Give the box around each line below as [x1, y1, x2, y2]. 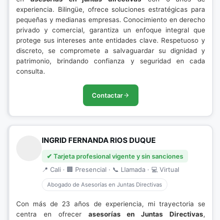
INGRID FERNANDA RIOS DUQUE [42, 136, 156, 145]
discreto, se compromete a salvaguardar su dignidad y [16, 47, 205, 55]
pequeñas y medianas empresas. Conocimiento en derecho [16, 16, 205, 24]
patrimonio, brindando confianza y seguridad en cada [16, 57, 205, 65]
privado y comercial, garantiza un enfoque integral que [16, 26, 205, 34]
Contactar [92, 91, 123, 99]
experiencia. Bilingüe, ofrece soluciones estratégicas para [16, 5, 205, 13]
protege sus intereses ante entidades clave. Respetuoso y [16, 36, 205, 44]
